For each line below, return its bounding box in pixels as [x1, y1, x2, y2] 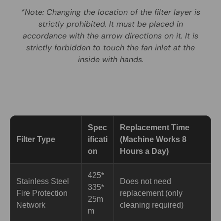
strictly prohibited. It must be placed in [38, 18, 183, 29]
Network [16, 200, 45, 209]
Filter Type [16, 135, 55, 144]
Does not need [120, 177, 171, 185]
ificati [88, 135, 108, 144]
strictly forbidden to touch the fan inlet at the [26, 42, 195, 53]
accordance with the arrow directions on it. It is [23, 30, 198, 41]
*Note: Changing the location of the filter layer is [21, 6, 200, 17]
